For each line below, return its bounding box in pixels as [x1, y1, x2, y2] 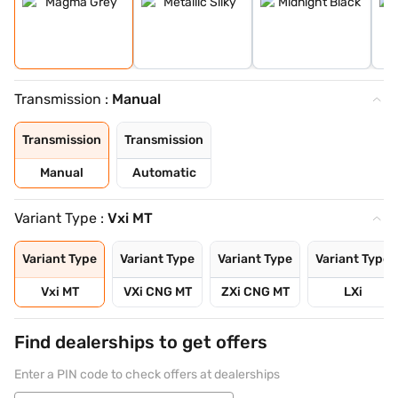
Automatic [131, 165, 196, 180]
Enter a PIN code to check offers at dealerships [14, 367, 280, 382]
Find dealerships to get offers [14, 331, 267, 353]
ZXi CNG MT [220, 284, 290, 299]
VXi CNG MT [123, 284, 192, 299]
